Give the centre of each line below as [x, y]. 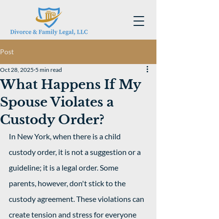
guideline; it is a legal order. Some [64, 167]
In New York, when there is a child [66, 136]
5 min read [49, 70]
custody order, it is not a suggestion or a [76, 152]
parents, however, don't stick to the [68, 183]
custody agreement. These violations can [77, 199]
